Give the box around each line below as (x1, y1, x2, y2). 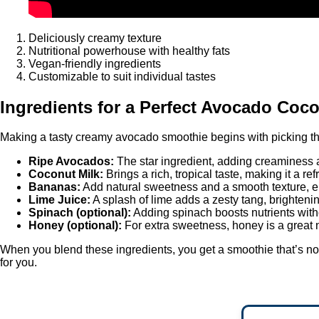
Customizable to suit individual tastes (28, 70, 216, 83)
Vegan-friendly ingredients (28, 57, 161, 70)
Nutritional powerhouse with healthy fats (28, 44, 230, 57)
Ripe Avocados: (28, 155, 114, 168)
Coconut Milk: (28, 168, 103, 181)
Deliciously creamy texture (28, 31, 162, 44)
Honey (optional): (28, 219, 122, 232)
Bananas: (28, 181, 80, 194)
